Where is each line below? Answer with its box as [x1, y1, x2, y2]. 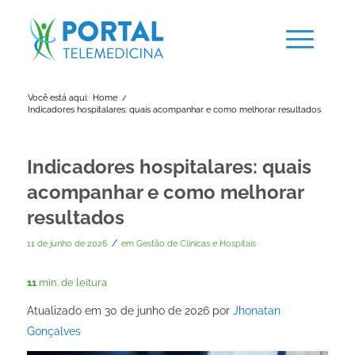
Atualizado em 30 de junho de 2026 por [26, 303, 233, 317]
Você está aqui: [27, 93, 88, 103]
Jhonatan [232, 303, 281, 317]
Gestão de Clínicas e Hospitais [136, 239, 256, 248]
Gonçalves [26, 324, 81, 338]
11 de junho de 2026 [26, 239, 108, 248]
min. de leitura [38, 277, 107, 288]
